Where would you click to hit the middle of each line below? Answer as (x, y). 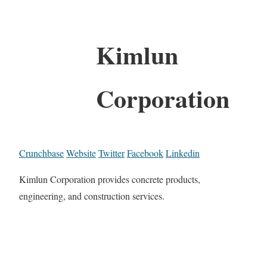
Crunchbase (41, 153)
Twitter (111, 153)
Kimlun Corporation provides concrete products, (110, 179)
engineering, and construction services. (92, 195)
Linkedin (183, 153)
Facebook (145, 153)
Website (81, 153)
